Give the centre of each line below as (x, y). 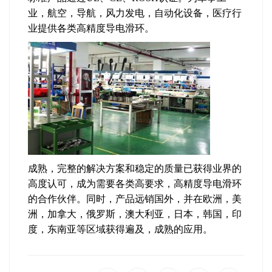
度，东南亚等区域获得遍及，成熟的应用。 (120, 229)
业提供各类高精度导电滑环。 (91, 28)
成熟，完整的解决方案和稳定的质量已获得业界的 (135, 168)
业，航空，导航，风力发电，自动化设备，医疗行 (135, 13)
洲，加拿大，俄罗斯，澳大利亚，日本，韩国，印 (135, 214)
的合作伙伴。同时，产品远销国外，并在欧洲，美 (135, 199)
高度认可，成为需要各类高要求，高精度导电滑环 (135, 184)
